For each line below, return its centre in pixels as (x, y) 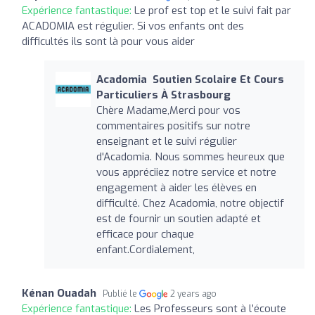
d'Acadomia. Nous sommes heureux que (190, 156)
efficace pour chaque (145, 234)
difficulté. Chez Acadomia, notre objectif (190, 203)
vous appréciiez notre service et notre (186, 172)
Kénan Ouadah (59, 293)
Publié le (121, 294)
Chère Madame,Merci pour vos (168, 110)
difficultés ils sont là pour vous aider (108, 41)
